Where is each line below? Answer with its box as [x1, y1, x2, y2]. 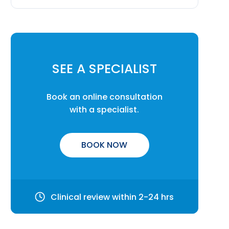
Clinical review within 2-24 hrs [51, 191, 174, 203]
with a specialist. [70, 104, 140, 116]
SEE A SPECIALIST [52, 60, 157, 78]
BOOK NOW [81, 139, 128, 151]
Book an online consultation [46, 91, 163, 103]
